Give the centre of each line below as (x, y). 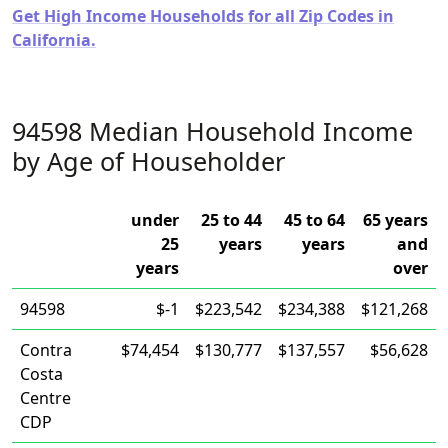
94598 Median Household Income (212, 131)
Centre (45, 398)
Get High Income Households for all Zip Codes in (203, 16)
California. (54, 40)
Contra (46, 350)
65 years (395, 220)
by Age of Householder (148, 161)
